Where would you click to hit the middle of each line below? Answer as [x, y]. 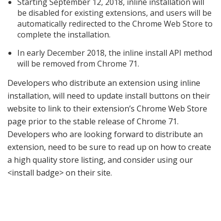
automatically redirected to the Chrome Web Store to [115, 24]
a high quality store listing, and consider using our [100, 160]
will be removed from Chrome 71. [78, 64]
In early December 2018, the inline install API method [115, 53]
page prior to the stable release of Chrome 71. [93, 122]
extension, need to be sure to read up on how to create [109, 147]
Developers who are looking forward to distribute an [105, 134]
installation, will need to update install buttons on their [109, 96]
